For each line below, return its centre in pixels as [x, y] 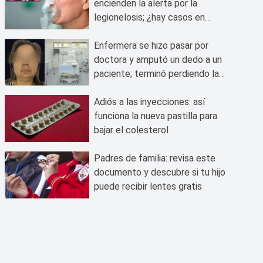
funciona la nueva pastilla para [156, 116]
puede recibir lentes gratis [148, 186]
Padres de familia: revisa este [155, 158]
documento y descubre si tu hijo [160, 172]
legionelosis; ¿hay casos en [149, 17]
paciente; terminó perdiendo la [156, 74]
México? [112, 31]
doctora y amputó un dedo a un [158, 60]
